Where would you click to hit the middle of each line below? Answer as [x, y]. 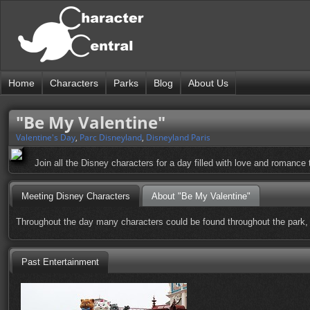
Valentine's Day [46, 138]
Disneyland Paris [178, 138]
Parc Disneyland [111, 138]
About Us [208, 83]
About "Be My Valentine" [201, 196]
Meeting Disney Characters [75, 196]
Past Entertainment [60, 262]
